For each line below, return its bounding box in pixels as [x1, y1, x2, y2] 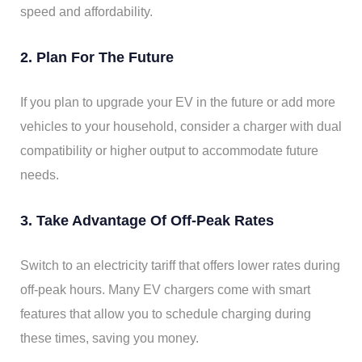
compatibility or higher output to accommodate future [20, 144, 318, 158]
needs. [20, 168, 59, 183]
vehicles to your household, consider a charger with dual [20, 120, 342, 134]
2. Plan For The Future [20, 49, 174, 66]
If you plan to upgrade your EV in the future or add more [20, 95, 335, 110]
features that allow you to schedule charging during [20, 307, 311, 322]
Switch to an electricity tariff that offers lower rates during [20, 259, 340, 273]
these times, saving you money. [20, 331, 199, 346]
